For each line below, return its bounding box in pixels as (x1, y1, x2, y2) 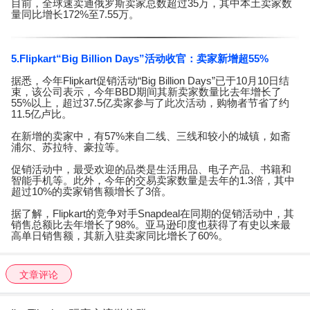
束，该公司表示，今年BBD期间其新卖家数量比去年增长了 (11, 86, 282, 98)
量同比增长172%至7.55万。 (11, 8, 139, 21)
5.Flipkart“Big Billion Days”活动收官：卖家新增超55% (11, 53, 268, 65)
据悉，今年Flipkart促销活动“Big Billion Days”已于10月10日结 (11, 75, 289, 87)
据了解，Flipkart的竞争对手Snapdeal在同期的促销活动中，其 (11, 208, 294, 220)
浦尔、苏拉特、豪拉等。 (11, 141, 125, 154)
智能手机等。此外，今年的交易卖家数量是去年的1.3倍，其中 (11, 174, 295, 187)
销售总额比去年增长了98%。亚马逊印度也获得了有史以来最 (11, 219, 291, 231)
